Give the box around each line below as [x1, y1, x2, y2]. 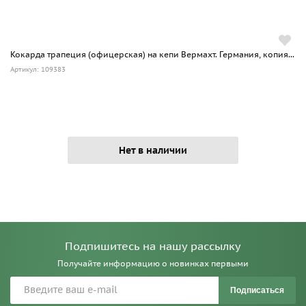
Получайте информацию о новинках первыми [57, 258, 249, 268]
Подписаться [230, 285, 284, 295]
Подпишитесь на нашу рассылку [65, 238, 241, 253]
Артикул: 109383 [10, 64, 66, 74]
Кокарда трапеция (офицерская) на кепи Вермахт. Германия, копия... [10, 48, 294, 59]
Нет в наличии [119, 143, 187, 156]
